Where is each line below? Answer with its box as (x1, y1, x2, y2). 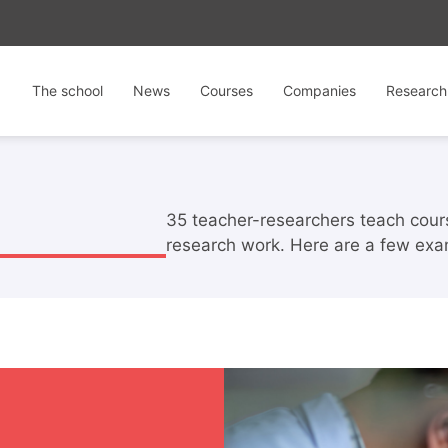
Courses (200, 82, 253, 99)
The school (32, 82, 103, 99)
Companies (283, 82, 356, 99)
